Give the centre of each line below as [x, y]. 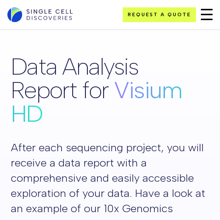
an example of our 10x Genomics [92, 208]
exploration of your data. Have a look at [108, 193]
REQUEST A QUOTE [159, 14]
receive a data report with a [79, 163]
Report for [63, 90]
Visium [148, 90]
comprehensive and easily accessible [103, 178]
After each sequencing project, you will [108, 148]
